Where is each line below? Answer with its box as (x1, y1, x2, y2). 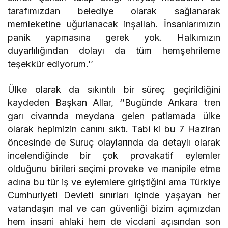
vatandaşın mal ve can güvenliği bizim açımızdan (8, 203, 220, 214)
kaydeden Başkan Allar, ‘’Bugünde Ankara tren (8, 97, 220, 108)
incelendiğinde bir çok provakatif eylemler (8, 150, 220, 161)
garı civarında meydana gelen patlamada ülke (8, 110, 220, 122)
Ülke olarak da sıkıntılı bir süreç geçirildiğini (8, 84, 220, 95)
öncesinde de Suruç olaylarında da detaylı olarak (8, 137, 220, 148)
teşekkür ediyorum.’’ (8, 59, 94, 70)
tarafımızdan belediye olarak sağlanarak (8, 6, 220, 17)
